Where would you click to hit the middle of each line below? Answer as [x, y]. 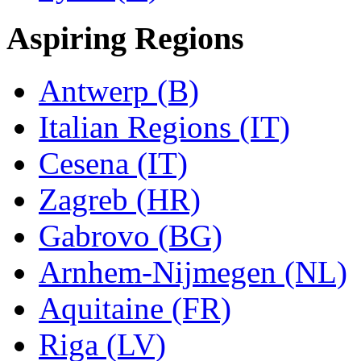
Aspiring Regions [125, 39]
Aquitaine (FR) [135, 309]
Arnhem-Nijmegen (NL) [193, 272]
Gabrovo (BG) [131, 236]
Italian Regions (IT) [164, 127]
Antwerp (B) [119, 91]
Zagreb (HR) [120, 200]
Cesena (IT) [113, 164]
